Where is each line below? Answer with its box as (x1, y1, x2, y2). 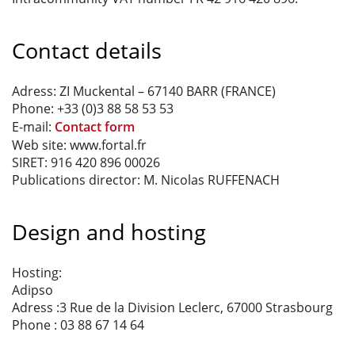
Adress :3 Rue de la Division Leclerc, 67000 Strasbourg (12, 298, 333, 316)
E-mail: (12, 117, 55, 136)
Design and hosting (12, 216, 206, 246)
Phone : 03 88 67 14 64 (12, 315, 144, 334)
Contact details (12, 35, 162, 65)
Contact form (55, 117, 135, 136)
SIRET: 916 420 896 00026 (12, 153, 160, 171)
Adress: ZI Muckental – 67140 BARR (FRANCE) (12, 82, 276, 100)
